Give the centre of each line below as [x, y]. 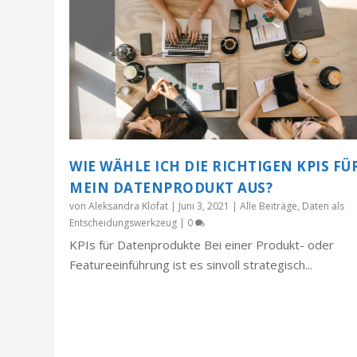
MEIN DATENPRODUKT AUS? [171, 187]
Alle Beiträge [269, 206]
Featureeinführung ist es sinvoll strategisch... [191, 264]
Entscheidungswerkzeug [124, 222]
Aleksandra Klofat [129, 206]
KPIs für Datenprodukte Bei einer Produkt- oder [202, 244]
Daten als [324, 206]
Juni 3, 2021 [204, 206]
